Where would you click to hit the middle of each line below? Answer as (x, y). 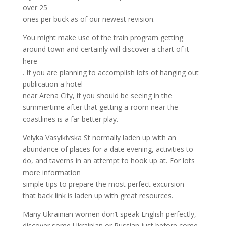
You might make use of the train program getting (103, 37)
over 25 (35, 7)
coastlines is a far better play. (70, 119)
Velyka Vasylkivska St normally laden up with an (99, 137)
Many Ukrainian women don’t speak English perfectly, (109, 214)
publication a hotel (52, 84)
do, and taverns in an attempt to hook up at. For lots (108, 160)
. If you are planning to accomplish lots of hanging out (110, 72)
